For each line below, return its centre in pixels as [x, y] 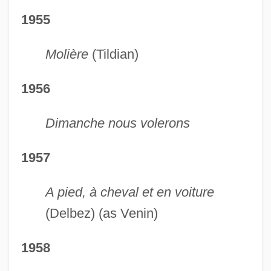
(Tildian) [113, 54]
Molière [67, 54]
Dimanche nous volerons [117, 123]
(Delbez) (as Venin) [101, 213]
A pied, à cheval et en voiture [129, 192]
